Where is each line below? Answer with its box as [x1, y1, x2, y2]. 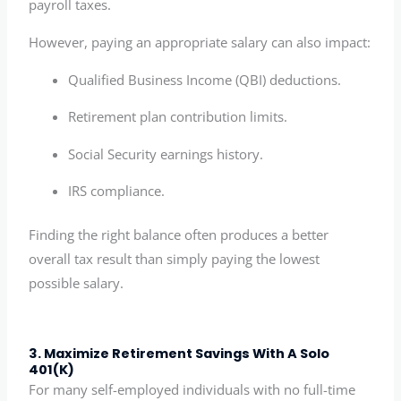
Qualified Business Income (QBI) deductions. [68, 70, 342, 89]
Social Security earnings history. [68, 144, 264, 163]
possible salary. [29, 274, 124, 293]
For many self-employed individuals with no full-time [29, 380, 356, 399]
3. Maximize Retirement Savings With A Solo [29, 345, 330, 363]
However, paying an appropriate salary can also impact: [29, 32, 371, 51]
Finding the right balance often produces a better [29, 226, 329, 244]
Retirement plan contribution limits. [68, 107, 288, 126]
